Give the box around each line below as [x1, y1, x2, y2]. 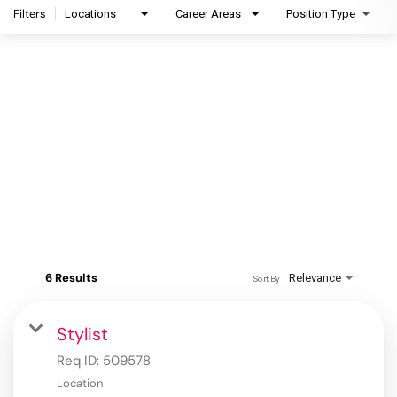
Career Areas [175, 7, 241, 21]
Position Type [286, 7, 355, 21]
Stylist [57, 323, 108, 346]
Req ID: [57, 352, 103, 370]
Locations [65, 7, 116, 21]
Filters [13, 6, 46, 22]
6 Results [45, 270, 97, 286]
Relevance [289, 271, 341, 285]
